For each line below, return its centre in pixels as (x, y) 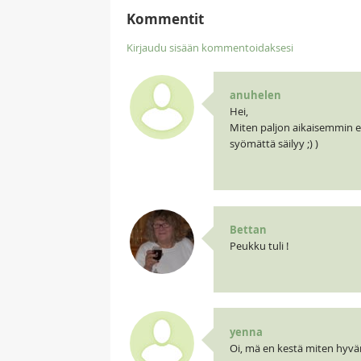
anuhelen (255, 95)
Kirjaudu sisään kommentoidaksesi (210, 48)
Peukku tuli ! (259, 246)
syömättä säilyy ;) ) (274, 144)
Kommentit (165, 19)
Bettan (248, 230)
